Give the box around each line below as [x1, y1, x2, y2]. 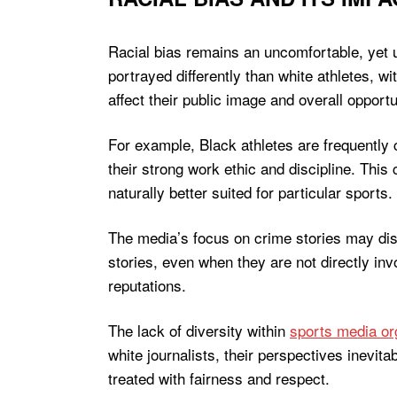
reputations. [108, 274, 186, 296]
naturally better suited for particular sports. [108, 181, 393, 203]
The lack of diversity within [108, 319, 290, 341]
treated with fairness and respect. [108, 367, 330, 389]
